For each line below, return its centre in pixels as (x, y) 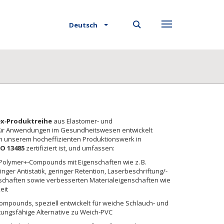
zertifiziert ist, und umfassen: (69, 148)
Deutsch (83, 25)
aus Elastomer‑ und (82, 121)
